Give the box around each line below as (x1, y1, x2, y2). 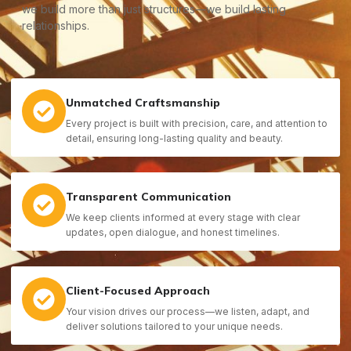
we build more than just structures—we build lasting (22, 2, 286, 16)
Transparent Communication (66, 189, 231, 204)
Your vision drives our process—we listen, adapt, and (66, 305, 309, 317)
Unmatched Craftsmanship (66, 95, 220, 110)
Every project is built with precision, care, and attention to (66, 117, 327, 129)
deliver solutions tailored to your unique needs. (66, 320, 283, 332)
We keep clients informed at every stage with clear (66, 211, 300, 223)
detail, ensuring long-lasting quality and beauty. (66, 132, 283, 144)
